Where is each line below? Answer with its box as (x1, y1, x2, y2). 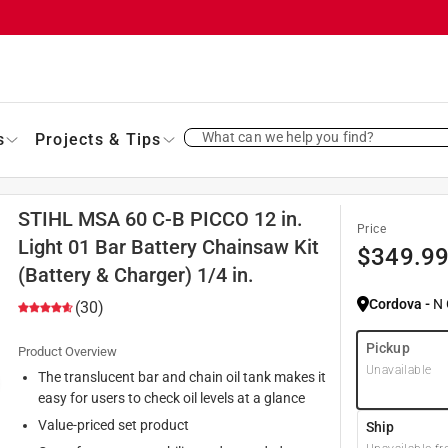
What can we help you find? (201, 128, 375, 145)
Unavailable (366, 362, 432, 377)
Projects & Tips (34, 129, 162, 149)
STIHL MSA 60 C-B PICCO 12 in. (18, 206, 303, 231)
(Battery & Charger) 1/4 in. (18, 262, 254, 287)
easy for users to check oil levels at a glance (38, 389, 305, 406)
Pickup (366, 339, 410, 356)
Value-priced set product (38, 416, 189, 433)
